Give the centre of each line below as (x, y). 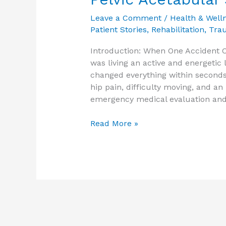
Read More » (114, 124)
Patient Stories (118, 30)
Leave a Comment (126, 18)
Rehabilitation (178, 30)
